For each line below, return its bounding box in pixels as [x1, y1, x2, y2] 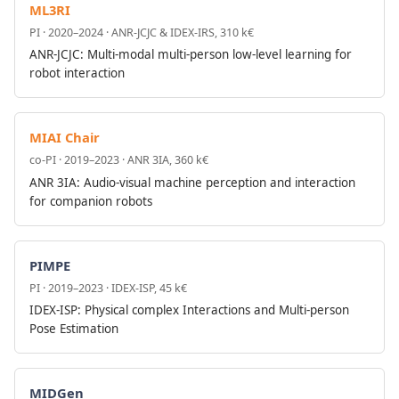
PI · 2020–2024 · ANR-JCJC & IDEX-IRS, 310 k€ [29, 24, 254, 40]
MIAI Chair [29, 128, 100, 147]
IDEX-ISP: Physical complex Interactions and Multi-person [29, 302, 349, 319]
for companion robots [29, 192, 152, 209]
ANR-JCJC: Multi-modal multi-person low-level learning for [29, 46, 352, 63]
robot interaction [29, 65, 125, 82]
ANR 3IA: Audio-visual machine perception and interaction [29, 174, 355, 191]
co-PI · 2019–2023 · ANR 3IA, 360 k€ [29, 152, 208, 168]
